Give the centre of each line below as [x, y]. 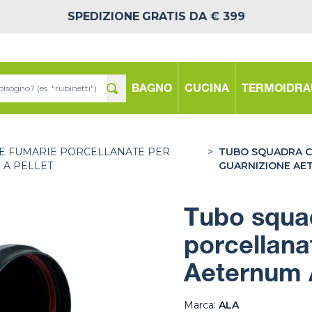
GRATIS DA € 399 [193, 16]
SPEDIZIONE [103, 16]
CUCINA [207, 89]
